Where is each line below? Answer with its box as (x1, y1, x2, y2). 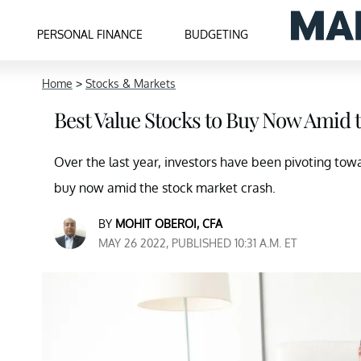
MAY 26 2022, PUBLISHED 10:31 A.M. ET (98, 236, 297, 250)
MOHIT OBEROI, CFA (115, 217, 222, 230)
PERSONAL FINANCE (37, 27, 143, 41)
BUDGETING (185, 27, 249, 41)
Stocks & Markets (85, 77, 176, 90)
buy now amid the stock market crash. (54, 180, 276, 196)
